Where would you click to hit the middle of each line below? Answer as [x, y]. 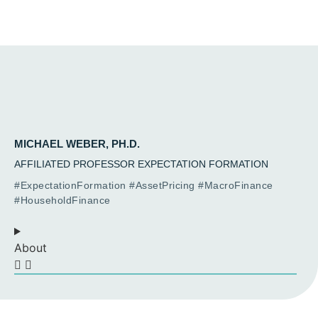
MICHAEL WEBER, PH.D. [77, 144]
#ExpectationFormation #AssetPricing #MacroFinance [144, 186]
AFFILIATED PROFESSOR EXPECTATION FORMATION [141, 164]
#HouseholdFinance [62, 201]
